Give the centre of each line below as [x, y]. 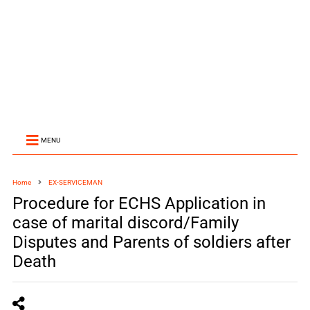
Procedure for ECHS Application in [139, 203]
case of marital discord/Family [125, 223]
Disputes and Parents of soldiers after [151, 242]
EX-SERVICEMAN [75, 182]
